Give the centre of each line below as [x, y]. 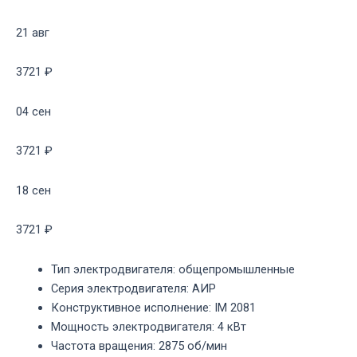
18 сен [33, 190]
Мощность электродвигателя [131, 326]
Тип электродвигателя [112, 269]
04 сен [33, 111]
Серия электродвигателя [118, 288]
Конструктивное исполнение [129, 307]
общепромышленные [236, 269]
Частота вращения [102, 345]
